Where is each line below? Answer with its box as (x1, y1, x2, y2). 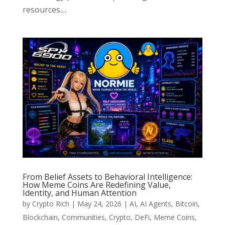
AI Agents (140, 199, 171, 209)
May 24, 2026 (77, 199, 122, 209)
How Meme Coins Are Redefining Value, (22, 179, 171, 191)
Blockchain (22, 212, 58, 222)
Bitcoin (175, 199, 198, 209)
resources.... (22, 4, 66, 16)
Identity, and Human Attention (22, 187, 137, 199)
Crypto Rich (32, 199, 69, 209)
